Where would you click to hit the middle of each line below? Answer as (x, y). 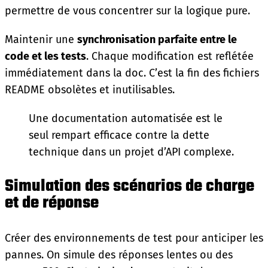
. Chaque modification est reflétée (170, 56)
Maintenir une (41, 39)
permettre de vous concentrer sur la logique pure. (127, 10)
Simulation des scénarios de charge (130, 186)
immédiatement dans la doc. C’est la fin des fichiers (132, 73)
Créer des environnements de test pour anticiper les (134, 238)
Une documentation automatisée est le (126, 118)
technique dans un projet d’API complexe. (131, 152)
